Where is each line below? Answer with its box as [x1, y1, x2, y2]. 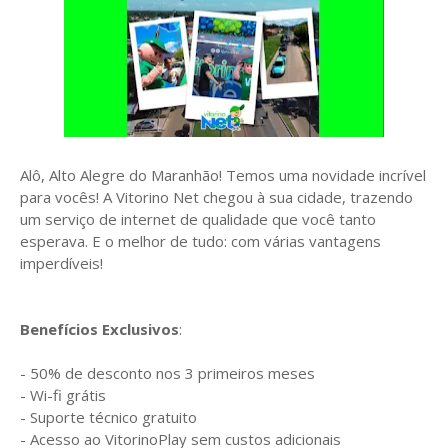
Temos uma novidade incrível [226, 164, 426, 185]
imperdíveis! [20, 252, 103, 273]
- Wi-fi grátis [20, 384, 106, 405]
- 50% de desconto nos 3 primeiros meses [20, 362, 315, 383]
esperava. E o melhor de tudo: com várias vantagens [20, 230, 381, 251]
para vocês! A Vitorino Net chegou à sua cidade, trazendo [20, 186, 413, 207]
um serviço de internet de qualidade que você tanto [20, 208, 376, 229]
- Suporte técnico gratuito [20, 406, 197, 427]
